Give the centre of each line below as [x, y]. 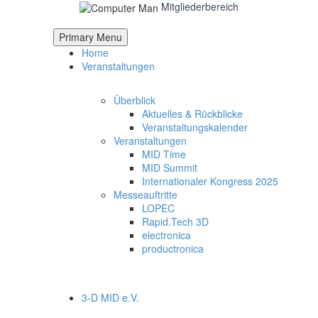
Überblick [135, 100]
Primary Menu [91, 37]
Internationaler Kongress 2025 [210, 181]
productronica [173, 248]
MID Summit [170, 167]
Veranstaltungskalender [195, 127]
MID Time [164, 154]
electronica [166, 235]
